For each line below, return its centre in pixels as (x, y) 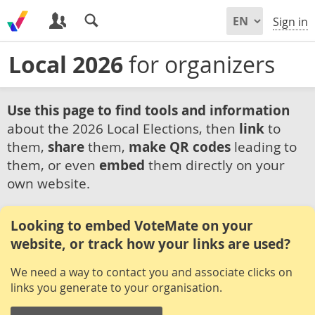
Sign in (290, 22)
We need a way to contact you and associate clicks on (152, 272)
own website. (49, 183)
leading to (264, 147)
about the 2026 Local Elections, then (123, 128)
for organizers (199, 64)
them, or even (53, 165)
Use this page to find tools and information (148, 110)
